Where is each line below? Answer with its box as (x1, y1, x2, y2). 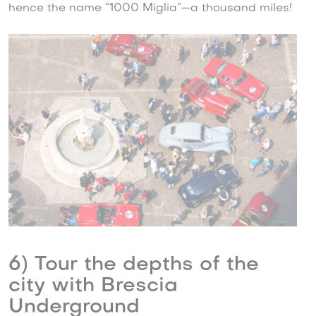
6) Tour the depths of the (8, 255, 259, 274)
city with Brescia (8, 276, 178, 296)
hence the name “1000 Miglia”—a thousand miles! (8, 3, 292, 15)
